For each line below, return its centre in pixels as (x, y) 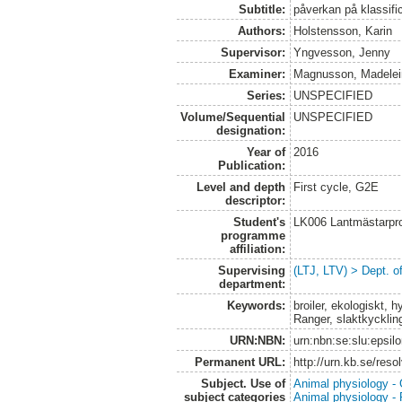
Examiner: (257, 74)
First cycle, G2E (336, 187)
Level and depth (240, 187)
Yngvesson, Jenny (342, 52)
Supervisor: (253, 52)
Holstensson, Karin (343, 31)
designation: (250, 130)
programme (253, 235)
